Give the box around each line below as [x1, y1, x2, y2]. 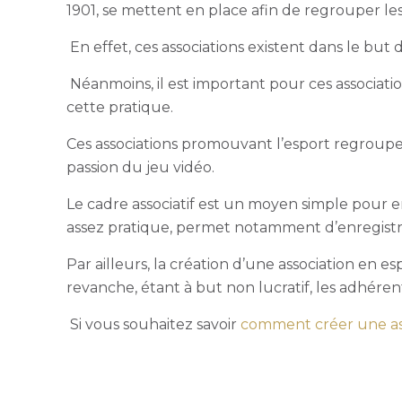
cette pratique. [66, 99, 178, 116]
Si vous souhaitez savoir [70, 316, 241, 333]
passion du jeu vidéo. [66, 159, 219, 176]
